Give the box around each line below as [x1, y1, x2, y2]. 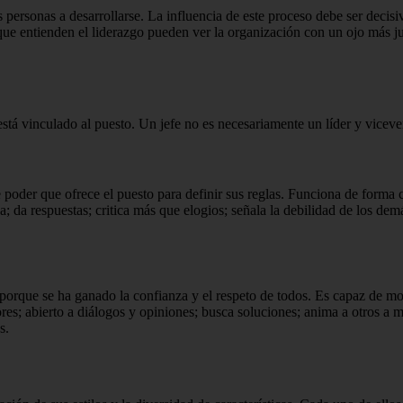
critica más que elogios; [95, 201, 231, 218]
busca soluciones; [201, 304, 304, 320]
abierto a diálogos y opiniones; [25, 304, 201, 320]
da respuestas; [13, 201, 95, 218]
